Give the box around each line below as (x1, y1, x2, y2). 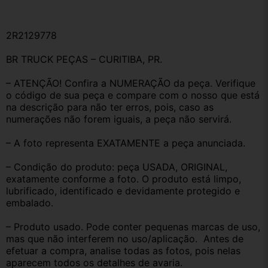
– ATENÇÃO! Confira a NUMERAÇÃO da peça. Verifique (6, 77, 255, 90)
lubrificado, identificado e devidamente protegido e (6, 185, 240, 197)
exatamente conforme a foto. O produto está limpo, (6, 173, 241, 185)
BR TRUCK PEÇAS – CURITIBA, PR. (6, 53, 162, 66)
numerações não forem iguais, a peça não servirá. (6, 113, 232, 126)
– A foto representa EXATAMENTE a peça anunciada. (6, 137, 245, 150)
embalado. (6, 197, 53, 209)
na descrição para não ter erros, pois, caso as (6, 101, 214, 114)
